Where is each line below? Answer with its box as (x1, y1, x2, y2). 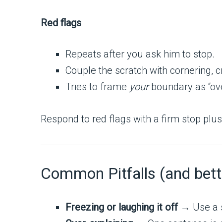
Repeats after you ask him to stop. (65, 48, 215, 60)
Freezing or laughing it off (65, 201, 178, 213)
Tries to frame (65, 81, 129, 93)
